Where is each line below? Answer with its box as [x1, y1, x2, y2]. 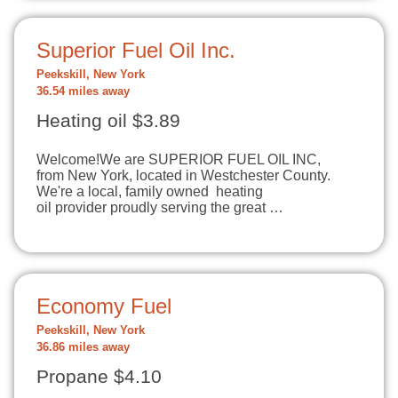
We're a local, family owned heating [36, 184, 263, 199]
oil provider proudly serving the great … [36, 200, 283, 215]
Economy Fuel [36, 294, 171, 318]
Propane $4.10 [36, 366, 162, 387]
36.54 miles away [36, 85, 130, 98]
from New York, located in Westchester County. [36, 168, 330, 183]
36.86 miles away [36, 341, 130, 354]
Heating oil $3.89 [36, 110, 180, 131]
